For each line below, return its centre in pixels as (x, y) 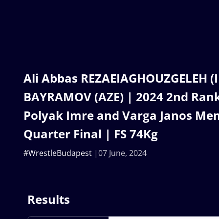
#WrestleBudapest (58, 153)
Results (49, 199)
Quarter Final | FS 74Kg (91, 133)
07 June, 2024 (122, 153)
